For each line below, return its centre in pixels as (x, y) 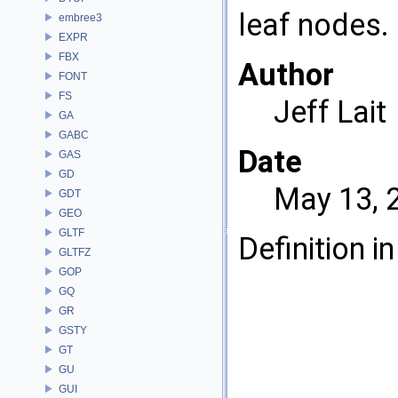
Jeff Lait (330, 112)
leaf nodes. (314, 25)
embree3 (80, 17)
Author (286, 75)
